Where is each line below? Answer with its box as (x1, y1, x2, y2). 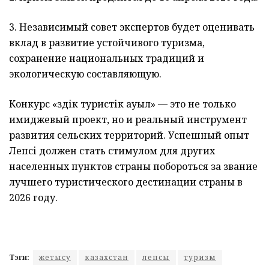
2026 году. (9, 191, 58, 205)
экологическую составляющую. (9, 67, 162, 81)
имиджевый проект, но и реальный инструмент (9, 113, 247, 127)
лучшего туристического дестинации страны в (9, 175, 243, 189)
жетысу (39, 252, 71, 263)
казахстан (85, 252, 128, 263)
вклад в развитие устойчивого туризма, (9, 36, 205, 50)
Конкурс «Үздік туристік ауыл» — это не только (9, 97, 236, 111)
